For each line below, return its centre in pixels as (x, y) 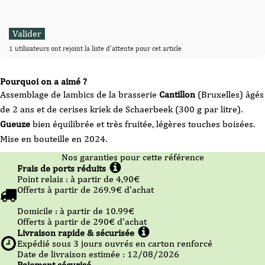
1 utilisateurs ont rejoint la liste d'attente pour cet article (95, 49)
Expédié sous (45, 243)
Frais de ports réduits (62, 168)
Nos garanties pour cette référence (132, 157)
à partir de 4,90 (102, 179)
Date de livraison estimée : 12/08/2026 (98, 254)
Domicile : (38, 211)
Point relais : (44, 179)
